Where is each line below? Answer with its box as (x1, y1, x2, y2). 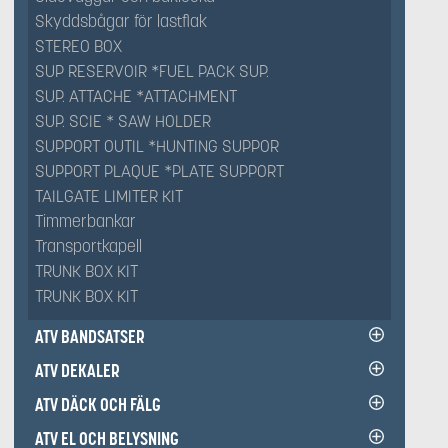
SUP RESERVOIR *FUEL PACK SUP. (35, 61, 269, 82)
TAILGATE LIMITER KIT (35, 186, 183, 207)
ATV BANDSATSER (35, 325, 145, 348)
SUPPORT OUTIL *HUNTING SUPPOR (35, 136, 279, 157)
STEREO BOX (35, 36, 122, 57)
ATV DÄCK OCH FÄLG (35, 393, 161, 416)
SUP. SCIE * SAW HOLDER (35, 111, 211, 132)
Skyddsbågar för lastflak (35, 11, 207, 32)
